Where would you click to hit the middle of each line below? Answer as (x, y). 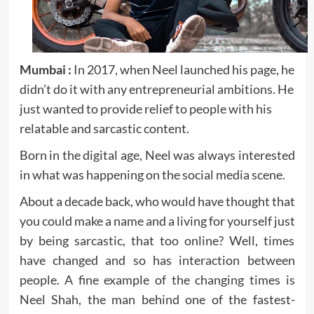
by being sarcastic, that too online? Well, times (157, 241)
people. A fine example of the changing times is (157, 280)
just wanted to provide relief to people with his (145, 109)
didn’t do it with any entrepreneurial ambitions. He (156, 89)
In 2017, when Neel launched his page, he (183, 70)
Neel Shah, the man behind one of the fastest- (157, 300)
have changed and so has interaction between (157, 260)
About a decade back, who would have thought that (157, 202)
